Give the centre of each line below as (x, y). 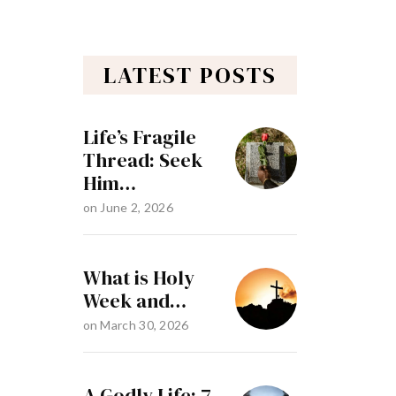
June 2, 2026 (137, 208)
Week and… (134, 301)
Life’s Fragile (139, 137)
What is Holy (138, 278)
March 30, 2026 (145, 325)
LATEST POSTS (190, 76)
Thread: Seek (142, 160)
